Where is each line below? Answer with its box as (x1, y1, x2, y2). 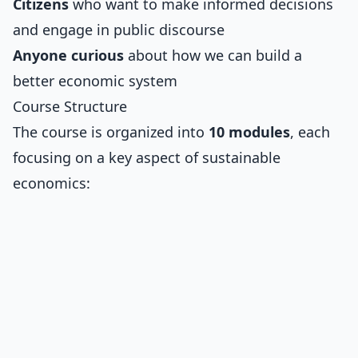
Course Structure (13, 97, 127, 116)
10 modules (209, 122, 290, 141)
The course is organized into (13, 122, 209, 141)
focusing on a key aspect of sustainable (13, 148, 280, 167)
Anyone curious (13, 46, 124, 65)
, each (290, 122, 330, 141)
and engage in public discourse (13, 20, 225, 39)
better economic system (13, 71, 177, 90)
